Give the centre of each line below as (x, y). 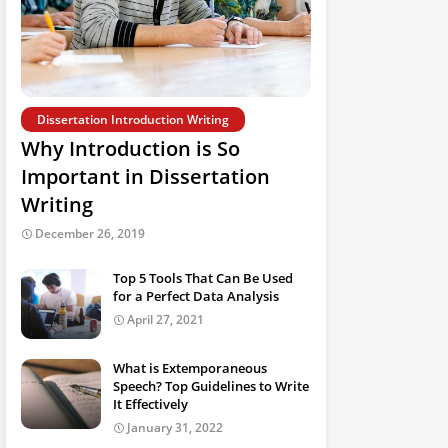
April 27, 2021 (165, 319)
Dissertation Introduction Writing (133, 119)
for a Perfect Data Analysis (196, 296)
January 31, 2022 (175, 427)
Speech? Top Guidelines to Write (211, 386)
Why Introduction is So (130, 148)
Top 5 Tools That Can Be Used (203, 278)
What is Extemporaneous (190, 368)
